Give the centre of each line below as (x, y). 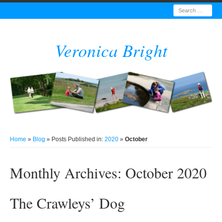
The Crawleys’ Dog (67, 202)
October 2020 (166, 172)
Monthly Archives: (67, 172)
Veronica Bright (111, 50)
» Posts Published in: (75, 139)
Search (183, 10)
